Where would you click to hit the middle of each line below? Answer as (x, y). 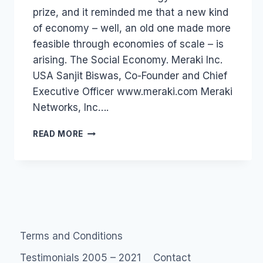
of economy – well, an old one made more (132, 28)
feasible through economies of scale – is (128, 44)
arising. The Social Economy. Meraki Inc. (128, 60)
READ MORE (58, 134)
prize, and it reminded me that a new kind (131, 12)
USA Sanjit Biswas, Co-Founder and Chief (130, 75)
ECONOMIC (107, 168)
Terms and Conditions (72, 236)
